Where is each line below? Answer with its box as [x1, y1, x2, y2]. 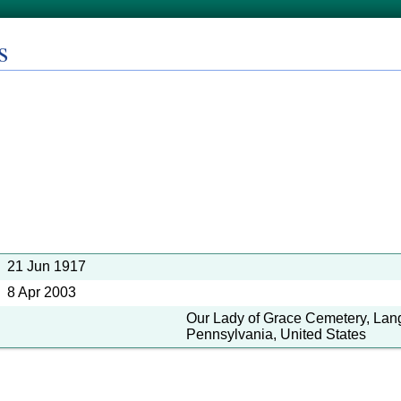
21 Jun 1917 [7, 259, 86, 274]
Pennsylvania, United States [186, 327, 366, 342]
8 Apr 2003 [7, 285, 76, 300]
